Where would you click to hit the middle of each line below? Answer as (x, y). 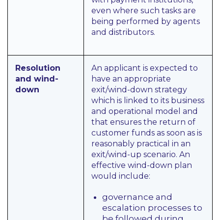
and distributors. (123, 32)
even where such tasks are (144, 11)
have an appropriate (131, 79)
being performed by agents (146, 21)
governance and (137, 197)
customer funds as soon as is (147, 133)
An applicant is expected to (145, 68)
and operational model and (145, 111)
